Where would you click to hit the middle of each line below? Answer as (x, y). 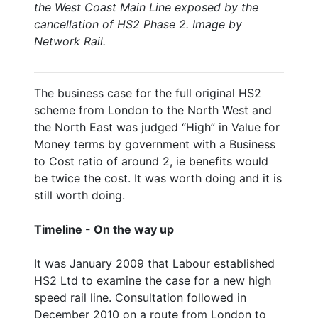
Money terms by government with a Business (155, 144)
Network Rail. (70, 41)
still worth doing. (79, 195)
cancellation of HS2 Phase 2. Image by (138, 24)
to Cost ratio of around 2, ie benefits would (151, 161)
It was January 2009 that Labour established (154, 263)
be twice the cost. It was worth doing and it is (158, 178)
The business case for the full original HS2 (148, 93)
